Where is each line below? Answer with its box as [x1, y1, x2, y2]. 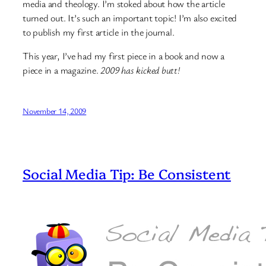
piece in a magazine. [23, 64, 101, 77]
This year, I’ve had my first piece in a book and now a [23, 49, 225, 63]
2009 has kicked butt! [100, 64, 180, 77]
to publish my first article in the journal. [23, 25, 175, 39]
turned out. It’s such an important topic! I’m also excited [23, 11, 237, 24]
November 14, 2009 [23, 105, 87, 117]
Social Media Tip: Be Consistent [23, 164, 231, 183]
